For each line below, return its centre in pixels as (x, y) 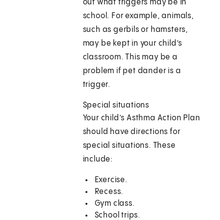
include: (98, 160)
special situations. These (129, 146)
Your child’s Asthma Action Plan (141, 118)
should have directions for (132, 132)
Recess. (109, 192)
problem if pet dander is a (132, 71)
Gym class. (115, 204)
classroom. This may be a (130, 57)
